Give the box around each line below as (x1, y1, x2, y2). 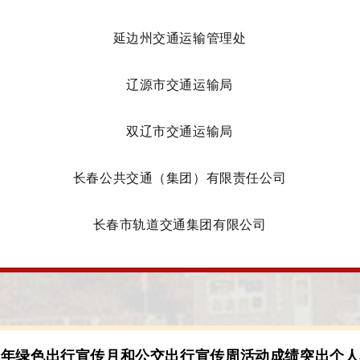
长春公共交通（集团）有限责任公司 (72, 171, 287, 185)
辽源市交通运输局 (126, 78, 233, 92)
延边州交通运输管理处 (112, 31, 247, 45)
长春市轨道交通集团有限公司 (92, 218, 267, 231)
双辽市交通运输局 (126, 125, 233, 138)
